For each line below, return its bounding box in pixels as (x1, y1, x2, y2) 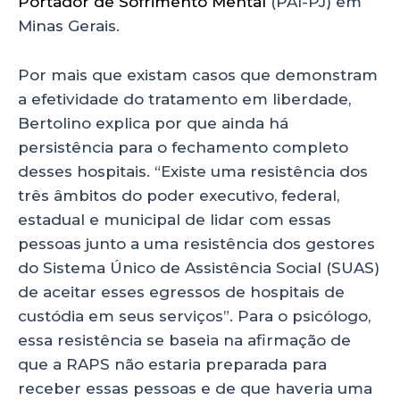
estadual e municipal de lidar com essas (18, 210, 331, 229)
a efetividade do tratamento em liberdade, (18, 89, 351, 108)
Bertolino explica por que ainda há (18, 113, 288, 132)
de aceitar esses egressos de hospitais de (18, 282, 345, 301)
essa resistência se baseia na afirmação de (18, 330, 351, 349)
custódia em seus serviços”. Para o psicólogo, (18, 306, 371, 325)
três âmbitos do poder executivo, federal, (18, 186, 339, 204)
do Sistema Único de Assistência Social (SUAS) (18, 258, 379, 277)
